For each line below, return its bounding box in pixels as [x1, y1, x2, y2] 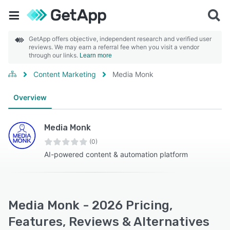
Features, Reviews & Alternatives [8, 215, 209, 229]
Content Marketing [33, 70, 96, 79]
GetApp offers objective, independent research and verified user [29, 35, 212, 43]
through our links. [29, 51, 80, 59]
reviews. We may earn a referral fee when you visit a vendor [29, 43, 199, 51]
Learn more [80, 52, 112, 59]
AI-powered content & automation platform [44, 150, 188, 159]
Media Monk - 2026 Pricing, [8, 198, 172, 213]
